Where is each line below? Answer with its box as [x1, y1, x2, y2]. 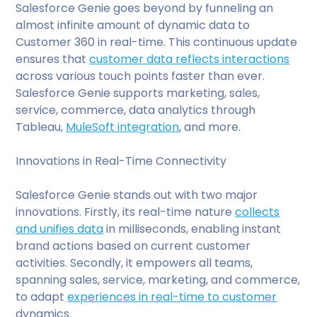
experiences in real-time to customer [67, 288, 277, 305]
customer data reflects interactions [89, 50, 290, 67]
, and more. [179, 118, 241, 135]
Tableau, [16, 118, 67, 135]
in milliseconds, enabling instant [103, 220, 282, 237]
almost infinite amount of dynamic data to [16, 16, 250, 33]
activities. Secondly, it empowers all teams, [16, 254, 253, 271]
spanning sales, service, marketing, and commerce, [16, 271, 301, 288]
